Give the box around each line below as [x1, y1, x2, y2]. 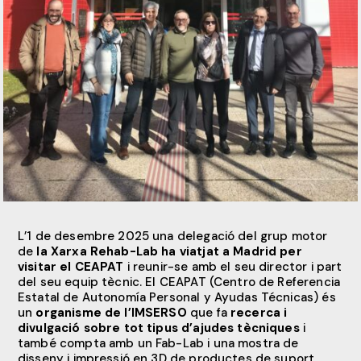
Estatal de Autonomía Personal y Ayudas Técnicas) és [18, 288, 336, 305]
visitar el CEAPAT [18, 258, 124, 275]
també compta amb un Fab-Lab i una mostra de [18, 334, 299, 351]
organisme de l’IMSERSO [35, 304, 187, 321]
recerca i [230, 304, 288, 321]
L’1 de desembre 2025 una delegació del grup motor [18, 227, 328, 244]
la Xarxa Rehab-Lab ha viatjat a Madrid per [36, 243, 302, 259]
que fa [186, 304, 230, 321]
